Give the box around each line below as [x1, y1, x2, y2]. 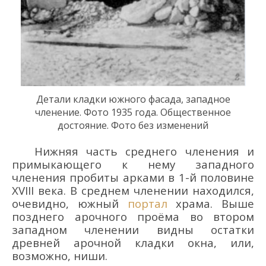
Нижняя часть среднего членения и [34, 144, 254, 159]
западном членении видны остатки [12, 222, 254, 237]
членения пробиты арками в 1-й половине [12, 170, 254, 185]
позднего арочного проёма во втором [12, 209, 254, 224]
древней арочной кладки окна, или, [12, 235, 254, 251]
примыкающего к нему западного [12, 157, 254, 172]
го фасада [135, 93, 181, 106]
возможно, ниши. [12, 248, 107, 264]
